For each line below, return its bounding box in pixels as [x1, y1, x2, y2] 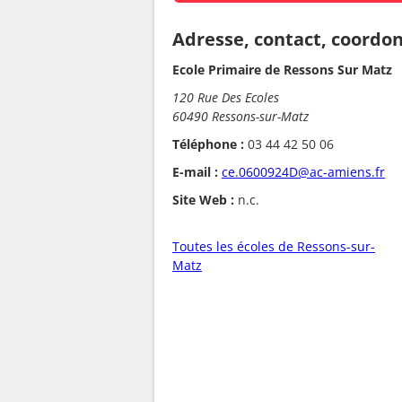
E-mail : [172, 163, 218, 181]
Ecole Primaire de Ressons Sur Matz [172, 61, 392, 79]
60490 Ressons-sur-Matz [172, 108, 309, 126]
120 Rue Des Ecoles [172, 89, 279, 107]
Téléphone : [172, 135, 244, 153]
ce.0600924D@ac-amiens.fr [222, 163, 385, 181]
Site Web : [172, 191, 234, 209]
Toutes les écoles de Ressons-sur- [172, 238, 375, 256]
